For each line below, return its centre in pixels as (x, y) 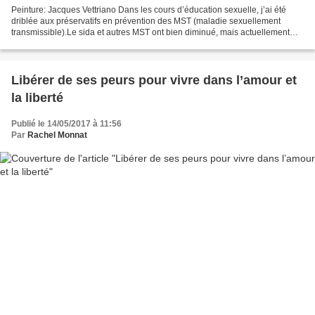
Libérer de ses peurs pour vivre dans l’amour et (154, 80)
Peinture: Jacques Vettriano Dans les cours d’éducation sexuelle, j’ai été (149, 9)
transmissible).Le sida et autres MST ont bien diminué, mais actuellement (150, 32)
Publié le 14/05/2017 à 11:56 (66, 123)
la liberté (37, 97)
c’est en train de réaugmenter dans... (81, 43)
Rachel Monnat (57, 135)
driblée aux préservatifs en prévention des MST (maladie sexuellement (146, 21)
